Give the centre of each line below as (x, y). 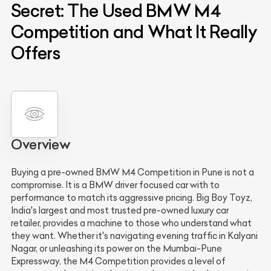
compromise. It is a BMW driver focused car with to (115, 185)
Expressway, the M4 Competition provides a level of (118, 261)
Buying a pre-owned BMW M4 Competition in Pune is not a (132, 172)
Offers (36, 53)
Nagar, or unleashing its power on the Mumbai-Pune (116, 248)
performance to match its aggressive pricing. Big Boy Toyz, (132, 198)
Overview (41, 144)
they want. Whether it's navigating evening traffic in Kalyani (134, 236)
